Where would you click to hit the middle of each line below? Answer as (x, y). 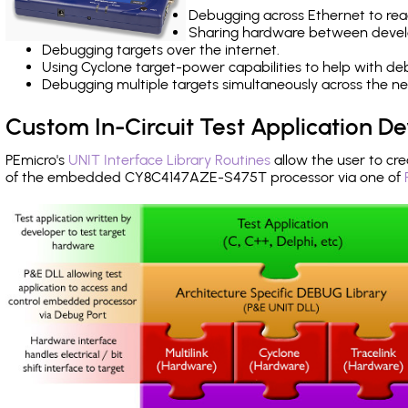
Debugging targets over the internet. (161, 50)
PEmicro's (37, 160)
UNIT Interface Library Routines (169, 160)
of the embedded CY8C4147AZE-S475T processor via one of (205, 177)
